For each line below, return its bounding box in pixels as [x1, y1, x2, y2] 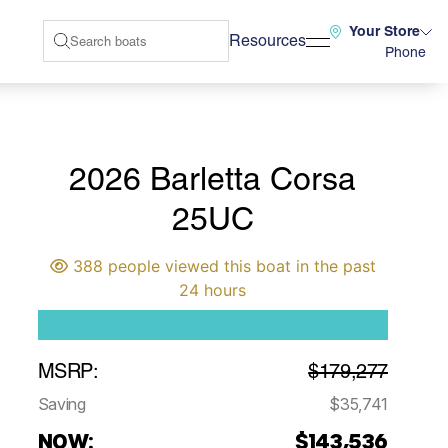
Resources [229, 31, 306, 50]
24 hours [179, 280, 247, 300]
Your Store [349, 22, 420, 40]
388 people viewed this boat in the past [67, 256, 376, 276]
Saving [37, 394, 86, 414]
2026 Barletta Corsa [69, 160, 357, 197]
